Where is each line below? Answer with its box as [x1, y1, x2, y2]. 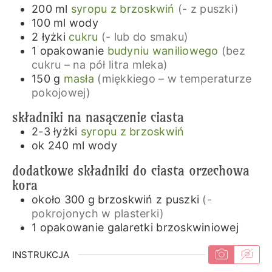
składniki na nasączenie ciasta [12, 109, 184, 126]
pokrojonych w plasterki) [31, 206, 165, 220]
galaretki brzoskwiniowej [107, 220, 239, 234]
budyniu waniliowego [107, 44, 219, 57]
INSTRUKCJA [12, 248, 69, 260]
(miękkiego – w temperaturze [97, 72, 252, 85]
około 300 [31, 192, 85, 206]
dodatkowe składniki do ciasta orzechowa [12, 161, 250, 179]
